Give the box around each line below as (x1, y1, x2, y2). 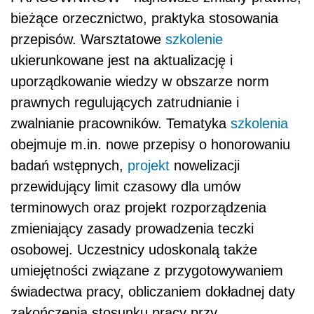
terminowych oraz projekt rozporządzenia (11, 200, 266, 215)
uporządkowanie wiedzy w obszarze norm (11, 74, 269, 89)
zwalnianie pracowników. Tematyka (11, 116, 231, 131)
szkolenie (165, 32, 223, 47)
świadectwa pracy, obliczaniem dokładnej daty (11, 284, 295, 299)
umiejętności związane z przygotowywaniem (11, 263, 283, 278)
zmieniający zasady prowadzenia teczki (11, 221, 254, 236)
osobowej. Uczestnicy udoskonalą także (11, 242, 257, 257)
